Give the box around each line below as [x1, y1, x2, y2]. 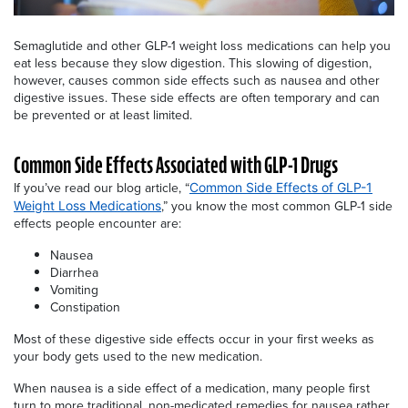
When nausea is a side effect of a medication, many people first [14, 378, 370, 398]
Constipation [50, 297, 120, 317]
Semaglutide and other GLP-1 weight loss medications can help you [14, 36, 391, 56]
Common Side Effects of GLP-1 [189, 178, 372, 195]
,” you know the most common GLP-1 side [161, 196, 393, 216]
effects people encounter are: [14, 213, 185, 233]
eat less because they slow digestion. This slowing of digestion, [14, 53, 372, 73]
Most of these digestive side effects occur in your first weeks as [14, 329, 374, 349]
